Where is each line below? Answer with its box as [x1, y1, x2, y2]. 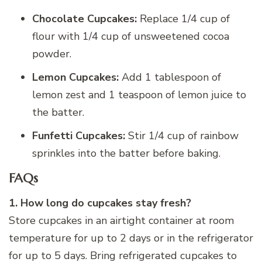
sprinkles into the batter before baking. [32, 146, 220, 160]
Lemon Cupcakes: [32, 70, 119, 84]
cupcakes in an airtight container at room [36, 213, 234, 228]
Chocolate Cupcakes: [32, 11, 137, 26]
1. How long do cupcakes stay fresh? [9, 196, 191, 211]
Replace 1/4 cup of [137, 11, 230, 26]
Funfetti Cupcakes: [32, 128, 125, 143]
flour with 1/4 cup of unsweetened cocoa [32, 29, 229, 43]
